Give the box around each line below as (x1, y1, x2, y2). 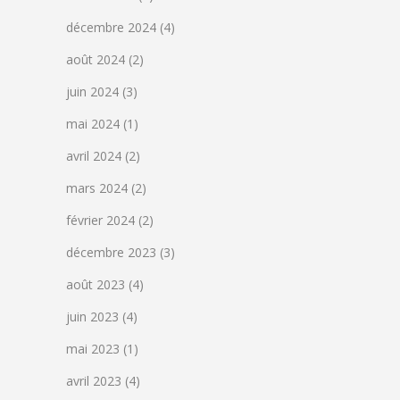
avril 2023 (66, 372, 121, 389)
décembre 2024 (66, 19, 156, 36)
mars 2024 (66, 179, 128, 196)
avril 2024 (66, 147, 121, 164)
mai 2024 (66, 115, 120, 132)
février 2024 (66, 212, 135, 229)
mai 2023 (66, 340, 120, 357)
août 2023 (66, 276, 125, 293)
